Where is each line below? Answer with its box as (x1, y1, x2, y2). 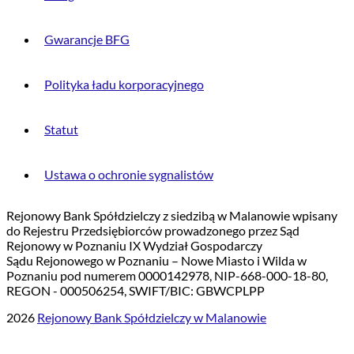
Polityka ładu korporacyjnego (44, 76, 204, 92)
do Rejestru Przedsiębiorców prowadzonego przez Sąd (6, 222, 299, 238)
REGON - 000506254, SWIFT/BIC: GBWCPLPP (6, 282, 265, 298)
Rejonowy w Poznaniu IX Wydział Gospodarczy (6, 237, 262, 253)
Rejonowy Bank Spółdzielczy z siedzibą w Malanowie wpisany (6, 207, 337, 223)
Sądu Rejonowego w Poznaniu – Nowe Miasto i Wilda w (6, 252, 307, 268)
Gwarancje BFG (44, 31, 130, 47)
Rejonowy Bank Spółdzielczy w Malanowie (37, 309, 266, 325)
